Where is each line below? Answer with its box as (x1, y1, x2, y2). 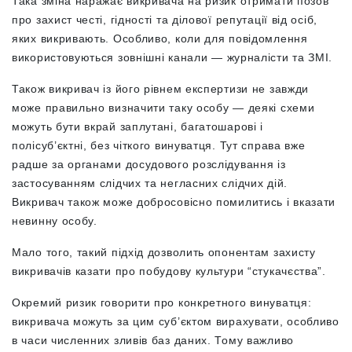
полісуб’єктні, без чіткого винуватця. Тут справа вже (12, 138, 306, 152)
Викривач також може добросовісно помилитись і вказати (12, 195, 336, 208)
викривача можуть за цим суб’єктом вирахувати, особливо (12, 314, 339, 328)
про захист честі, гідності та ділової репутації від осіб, (12, 13, 317, 26)
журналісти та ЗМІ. (222, 50, 336, 64)
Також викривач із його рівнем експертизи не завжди (12, 82, 310, 95)
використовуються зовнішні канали (12, 50, 212, 64)
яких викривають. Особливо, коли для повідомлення (12, 31, 308, 45)
